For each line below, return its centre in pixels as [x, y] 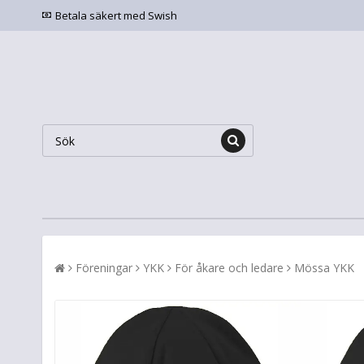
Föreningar [104, 268]
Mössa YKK [324, 268]
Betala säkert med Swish [116, 15]
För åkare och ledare [229, 268]
